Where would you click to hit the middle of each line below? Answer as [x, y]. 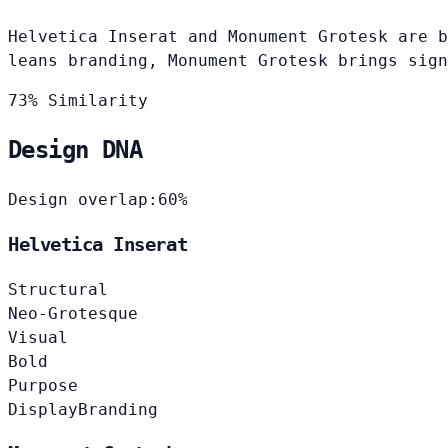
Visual [38, 337]
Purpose [43, 385]
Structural [58, 289]
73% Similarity [78, 100]
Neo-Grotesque [73, 313]
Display [43, 409]
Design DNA [75, 150]
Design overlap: [83, 200]
